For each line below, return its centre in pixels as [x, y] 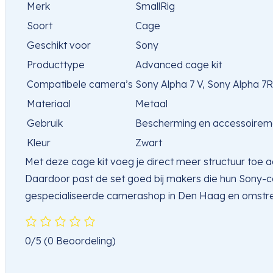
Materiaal [49, 104]
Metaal [151, 104]
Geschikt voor [59, 45]
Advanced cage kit [179, 65]
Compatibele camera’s [80, 84]
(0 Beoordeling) [80, 241]
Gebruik [45, 123]
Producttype [56, 65]
